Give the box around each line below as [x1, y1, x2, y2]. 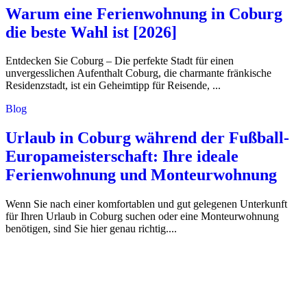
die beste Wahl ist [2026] [5, 23, 177, 41]
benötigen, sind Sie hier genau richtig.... [5, 223, 177, 235]
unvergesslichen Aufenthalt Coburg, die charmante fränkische [5, 67, 271, 79]
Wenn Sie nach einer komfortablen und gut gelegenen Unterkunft [5, 198, 287, 210]
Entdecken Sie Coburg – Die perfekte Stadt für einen [5, 55, 234, 67]
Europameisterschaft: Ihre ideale [5, 147, 238, 166]
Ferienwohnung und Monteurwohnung [5, 166, 277, 184]
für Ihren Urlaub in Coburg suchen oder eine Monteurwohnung [5, 210, 279, 223]
